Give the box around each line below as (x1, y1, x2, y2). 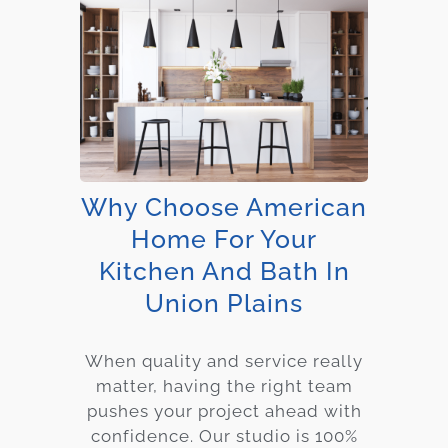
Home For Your (131, 223, 317, 254)
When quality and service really (85, 350, 363, 371)
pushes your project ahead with (86, 400, 362, 421)
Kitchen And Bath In (98, 255, 350, 286)
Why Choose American (81, 191, 367, 222)
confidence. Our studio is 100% (90, 425, 358, 446)
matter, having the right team (95, 375, 353, 396)
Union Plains (145, 287, 303, 318)
